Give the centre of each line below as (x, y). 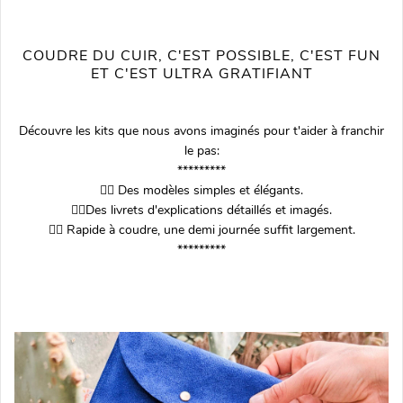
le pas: (201, 150)
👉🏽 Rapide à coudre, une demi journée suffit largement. (201, 229)
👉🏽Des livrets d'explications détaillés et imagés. (201, 210)
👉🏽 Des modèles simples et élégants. (201, 190)
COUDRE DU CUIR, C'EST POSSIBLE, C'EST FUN (201, 55)
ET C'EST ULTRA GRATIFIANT (201, 73)
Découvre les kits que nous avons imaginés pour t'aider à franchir (201, 130)
